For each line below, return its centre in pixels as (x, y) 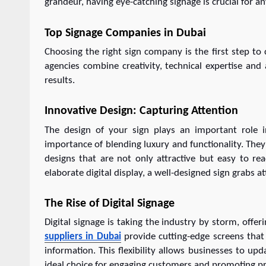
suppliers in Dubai (83, 237)
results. (60, 80)
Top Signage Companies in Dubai (125, 33)
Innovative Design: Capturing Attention (141, 111)
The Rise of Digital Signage (110, 203)
